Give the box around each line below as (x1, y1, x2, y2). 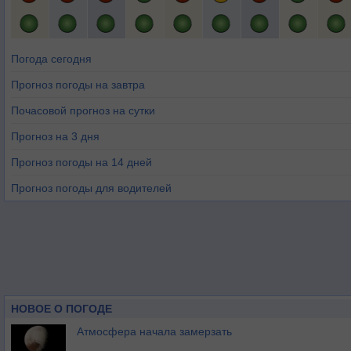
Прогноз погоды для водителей (11, 182, 172, 194)
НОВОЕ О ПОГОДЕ (11, 302, 112, 315)
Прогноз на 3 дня (11, 130, 100, 143)
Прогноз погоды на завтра (11, 78, 145, 91)
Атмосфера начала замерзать (77, 325, 232, 338)
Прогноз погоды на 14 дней (11, 156, 152, 168)
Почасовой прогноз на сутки (11, 104, 155, 117)
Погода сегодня (11, 52, 92, 65)
